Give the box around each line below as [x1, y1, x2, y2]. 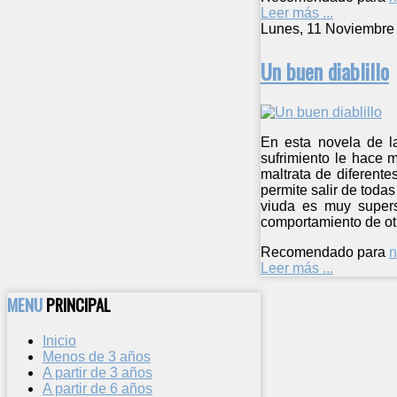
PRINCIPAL [46, 292, 111, 317]
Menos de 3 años [43, 349, 151, 365]
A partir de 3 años [43, 365, 152, 381]
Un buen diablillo [261, 54, 389, 87]
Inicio [43, 333, 76, 349]
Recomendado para [261, 244, 385, 260]
